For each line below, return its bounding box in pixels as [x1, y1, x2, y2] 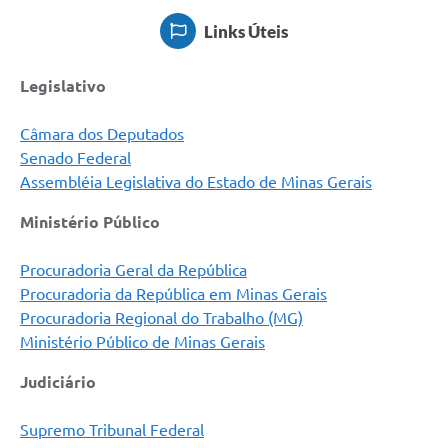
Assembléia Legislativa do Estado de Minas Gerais [20, 173, 372, 192]
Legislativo [20, 77, 106, 96]
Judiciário [20, 373, 96, 392]
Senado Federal [20, 149, 131, 168]
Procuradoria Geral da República [20, 261, 247, 280]
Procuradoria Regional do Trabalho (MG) [20, 309, 303, 328]
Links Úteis [204, 20, 288, 42]
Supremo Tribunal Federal [20, 421, 204, 440]
